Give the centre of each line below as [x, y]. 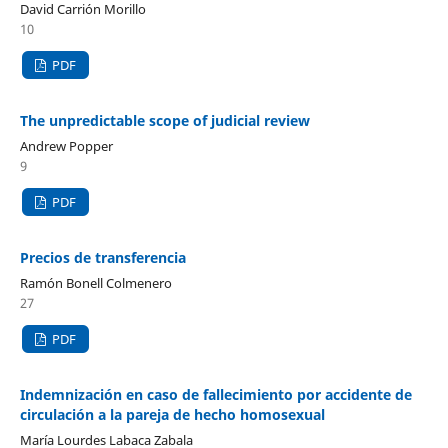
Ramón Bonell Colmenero [95, 283]
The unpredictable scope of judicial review [164, 121]
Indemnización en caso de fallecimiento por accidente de [215, 395]
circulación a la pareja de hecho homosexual [172, 415]
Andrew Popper [66, 146]
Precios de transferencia [102, 258]
